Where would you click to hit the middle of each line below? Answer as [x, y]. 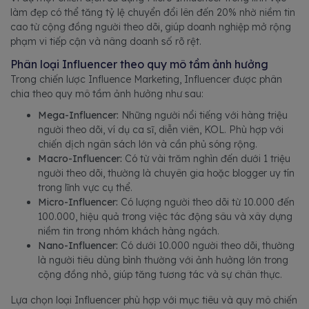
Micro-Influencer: [78, 202]
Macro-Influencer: [80, 159]
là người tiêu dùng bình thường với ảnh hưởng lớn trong [163, 260]
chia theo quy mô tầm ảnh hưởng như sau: [107, 94]
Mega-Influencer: [78, 115]
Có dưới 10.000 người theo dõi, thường [206, 246]
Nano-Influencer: [78, 246]
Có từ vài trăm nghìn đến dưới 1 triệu [206, 159]
